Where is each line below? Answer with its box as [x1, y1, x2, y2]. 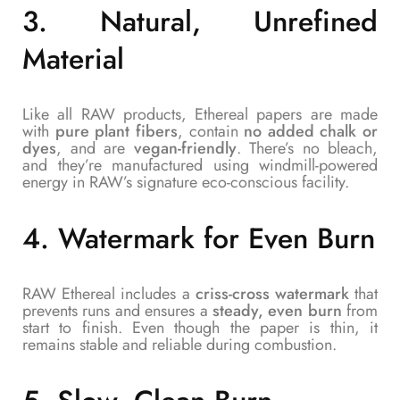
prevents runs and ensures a [22, 298, 212, 322]
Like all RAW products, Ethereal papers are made [22, 102, 378, 126]
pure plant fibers [54, 119, 178, 143]
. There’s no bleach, [236, 136, 378, 160]
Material [22, 37, 124, 79]
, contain [177, 119, 245, 143]
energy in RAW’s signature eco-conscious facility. [22, 170, 349, 194]
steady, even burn [212, 298, 342, 322]
